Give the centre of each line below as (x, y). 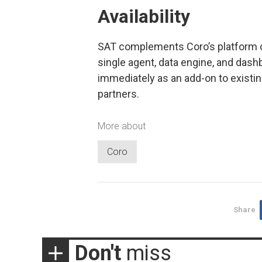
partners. (118, 94)
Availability (144, 16)
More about (122, 126)
